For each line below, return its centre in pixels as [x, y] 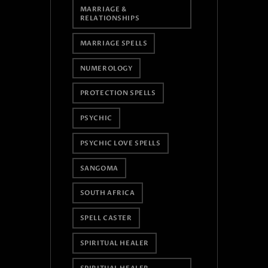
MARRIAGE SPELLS [114, 43]
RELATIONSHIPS [110, 19]
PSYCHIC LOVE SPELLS [120, 143]
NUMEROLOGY [106, 68]
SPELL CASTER [106, 218]
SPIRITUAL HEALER [114, 243]
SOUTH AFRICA [107, 193]
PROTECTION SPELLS [118, 93]
